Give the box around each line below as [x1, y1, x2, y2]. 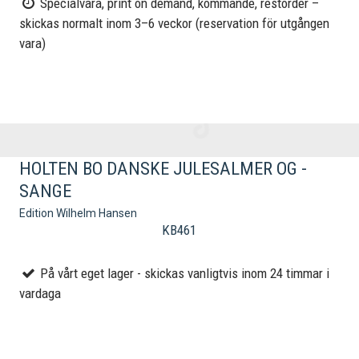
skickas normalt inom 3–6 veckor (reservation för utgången [19, 15, 330, 32]
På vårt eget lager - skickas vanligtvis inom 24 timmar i [37, 265, 330, 282]
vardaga [19, 285, 62, 302]
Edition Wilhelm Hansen [19, 207, 138, 220]
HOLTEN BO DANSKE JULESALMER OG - [19, 157, 308, 179]
